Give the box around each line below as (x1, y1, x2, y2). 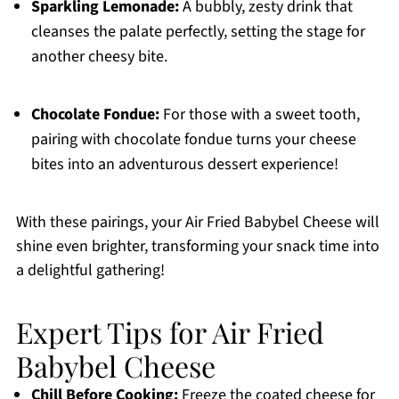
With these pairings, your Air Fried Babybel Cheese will (15, 211, 379, 234)
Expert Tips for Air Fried (15, 313, 324, 352)
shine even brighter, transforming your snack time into (15, 235, 379, 258)
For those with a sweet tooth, (159, 103, 360, 126)
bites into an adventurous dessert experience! (30, 153, 338, 176)
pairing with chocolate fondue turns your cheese (30, 128, 356, 151)
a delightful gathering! (15, 259, 165, 282)
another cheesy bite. (30, 45, 167, 69)
